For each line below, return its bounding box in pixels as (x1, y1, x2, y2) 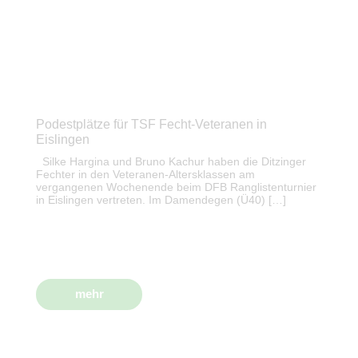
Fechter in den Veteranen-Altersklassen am (36, 168, 255, 181)
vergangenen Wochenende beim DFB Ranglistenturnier (36, 181, 316, 194)
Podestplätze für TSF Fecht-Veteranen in (36, 117, 267, 132)
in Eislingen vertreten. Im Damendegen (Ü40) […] (36, 193, 286, 207)
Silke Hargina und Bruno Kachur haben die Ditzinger (36, 155, 306, 169)
